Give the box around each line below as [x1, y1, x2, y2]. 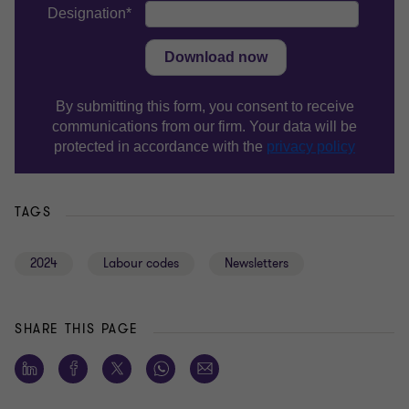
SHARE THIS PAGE [15, 320, 139, 338]
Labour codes [103, 254, 179, 272]
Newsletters [225, 254, 288, 272]
